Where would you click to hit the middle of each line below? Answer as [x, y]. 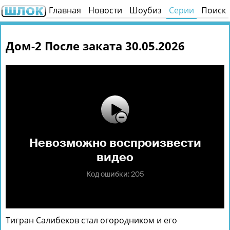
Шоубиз [146, 10]
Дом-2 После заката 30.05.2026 [95, 46]
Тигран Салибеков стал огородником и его [91, 221]
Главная [65, 10]
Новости [105, 10]
